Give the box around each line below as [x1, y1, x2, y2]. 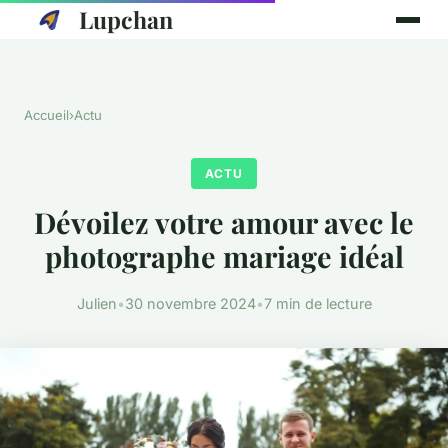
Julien [76, 295, 117, 313]
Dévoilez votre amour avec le [34, 203, 414, 242]
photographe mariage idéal [44, 237, 404, 276]
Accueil [24, 107, 69, 123]
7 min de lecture [263, 295, 372, 313]
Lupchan [78, 4, 173, 35]
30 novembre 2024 [124, 295, 256, 313]
